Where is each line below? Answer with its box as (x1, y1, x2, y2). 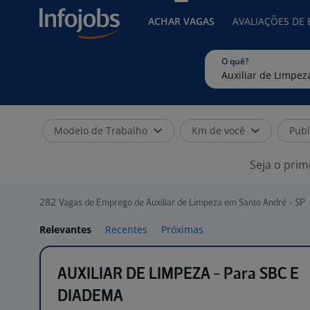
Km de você (192, 124, 245, 137)
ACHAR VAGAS (148, 15, 215, 28)
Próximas (161, 223, 203, 236)
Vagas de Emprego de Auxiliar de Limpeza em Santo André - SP (59, 199, 305, 208)
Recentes (105, 223, 147, 236)
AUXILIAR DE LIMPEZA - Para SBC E (57, 266, 299, 282)
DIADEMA (57, 289, 123, 304)
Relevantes (39, 223, 91, 236)
